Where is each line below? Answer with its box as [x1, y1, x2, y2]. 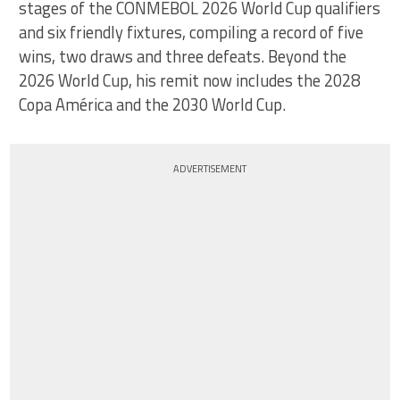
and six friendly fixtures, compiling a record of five [19, 19, 364, 45]
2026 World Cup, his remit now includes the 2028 [19, 67, 361, 93]
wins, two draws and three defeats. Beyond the [19, 43, 347, 69]
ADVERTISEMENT [173, 161, 247, 176]
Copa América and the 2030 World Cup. [19, 91, 287, 117]
